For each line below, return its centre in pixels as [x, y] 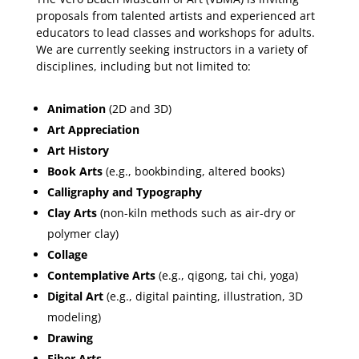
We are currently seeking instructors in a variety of [171, 49]
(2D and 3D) [138, 108]
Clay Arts [72, 212]
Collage [67, 254]
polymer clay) [83, 233]
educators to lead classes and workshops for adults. [175, 32]
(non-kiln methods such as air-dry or [196, 212]
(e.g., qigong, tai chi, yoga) [226, 275]
